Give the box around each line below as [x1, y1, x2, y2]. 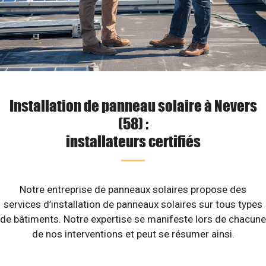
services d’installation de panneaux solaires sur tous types [4, 198, 262, 210]
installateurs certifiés [65, 131, 201, 150]
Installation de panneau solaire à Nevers [9, 96, 257, 115]
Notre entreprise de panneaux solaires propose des [20, 183, 246, 195]
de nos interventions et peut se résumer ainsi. [31, 228, 235, 240]
